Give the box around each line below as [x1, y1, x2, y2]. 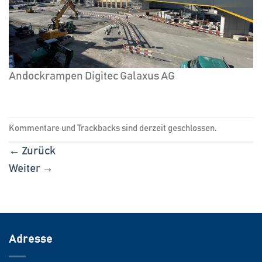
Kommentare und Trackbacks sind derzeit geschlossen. [9, 124, 216, 133]
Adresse [9, 233, 53, 245]
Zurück [20, 145, 56, 157]
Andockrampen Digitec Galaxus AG [9, 70, 175, 82]
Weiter [9, 163, 42, 174]
